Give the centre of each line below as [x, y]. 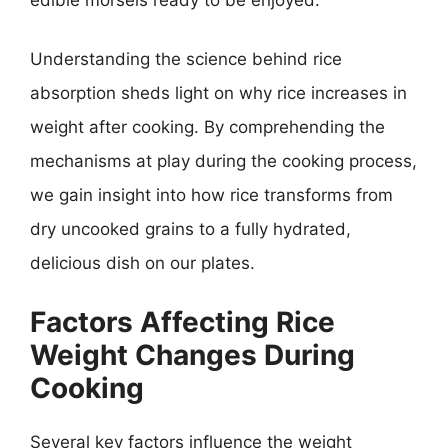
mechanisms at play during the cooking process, [223, 161]
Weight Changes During [192, 354]
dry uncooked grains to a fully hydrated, [190, 229]
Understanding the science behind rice [186, 59]
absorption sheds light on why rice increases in [218, 93]
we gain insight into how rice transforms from [211, 195]
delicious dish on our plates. [142, 263]
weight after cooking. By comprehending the [207, 127]
